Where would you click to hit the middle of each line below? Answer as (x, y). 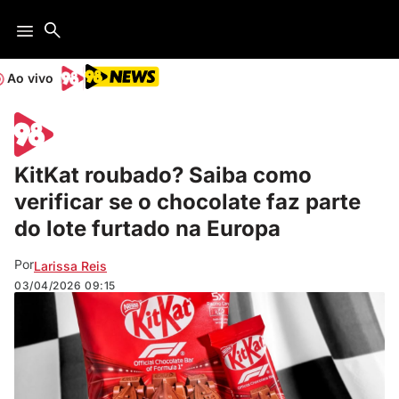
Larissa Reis (70, 265)
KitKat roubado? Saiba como (163, 175)
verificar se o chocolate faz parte (187, 202)
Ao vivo (30, 78)
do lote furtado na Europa (147, 228)
